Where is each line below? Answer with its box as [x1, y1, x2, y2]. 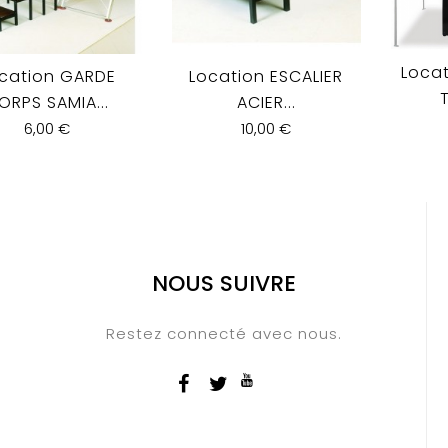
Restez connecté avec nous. [105, 323, 342, 345]
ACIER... [236, 91, 296, 115]
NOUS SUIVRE [151, 268, 296, 300]
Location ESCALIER [189, 65, 344, 89]
